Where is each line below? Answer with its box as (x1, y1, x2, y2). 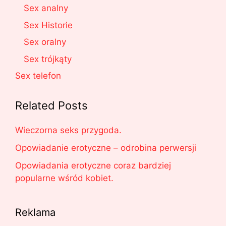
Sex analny (24, 3, 68, 14)
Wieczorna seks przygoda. (15, 125, 122, 136)
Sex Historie (24, 20, 73, 30)
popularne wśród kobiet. (15, 173, 114, 184)
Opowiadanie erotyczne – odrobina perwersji (15, 143, 196, 153)
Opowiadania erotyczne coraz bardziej (15, 160, 171, 171)
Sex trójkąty (24, 53, 72, 64)
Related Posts (15, 99, 88, 112)
